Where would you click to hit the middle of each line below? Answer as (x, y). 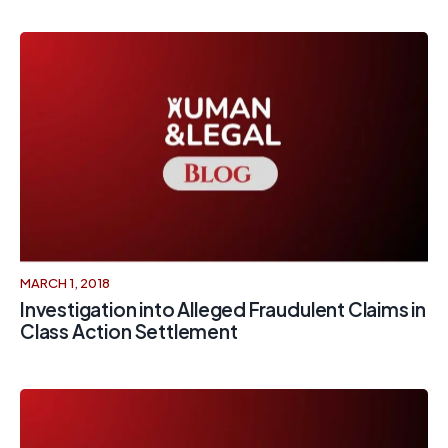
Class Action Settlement (129, 331)
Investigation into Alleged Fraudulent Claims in (223, 309)
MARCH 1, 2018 (65, 283)
